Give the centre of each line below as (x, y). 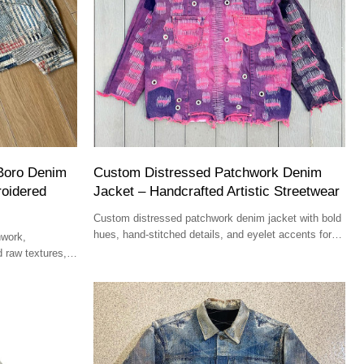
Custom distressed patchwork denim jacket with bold (218, 218)
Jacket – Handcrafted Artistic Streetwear (217, 191)
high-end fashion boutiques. (158, 250)
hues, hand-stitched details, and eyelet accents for (213, 234)
